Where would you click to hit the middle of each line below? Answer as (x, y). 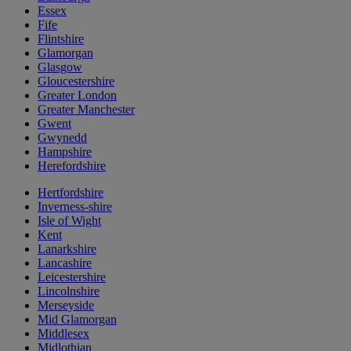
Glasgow (60, 67)
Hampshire (65, 152)
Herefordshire (72, 166)
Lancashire (65, 263)
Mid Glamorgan (77, 319)
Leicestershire (72, 277)
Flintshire (61, 39)
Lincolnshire (69, 291)
